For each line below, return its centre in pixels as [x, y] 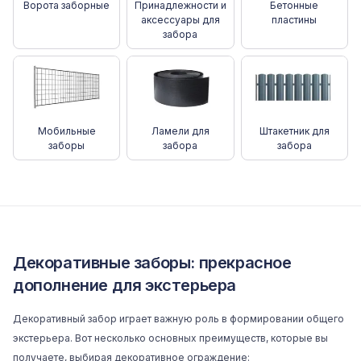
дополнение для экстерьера [124, 285]
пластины [295, 20]
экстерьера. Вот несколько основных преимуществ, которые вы [170, 338]
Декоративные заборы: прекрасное [152, 263]
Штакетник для [294, 131]
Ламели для [180, 131]
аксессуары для [180, 20]
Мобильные [66, 131]
